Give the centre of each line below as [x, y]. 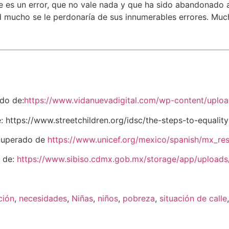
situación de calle [193, 199]
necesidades [43, 199]
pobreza [139, 199]
